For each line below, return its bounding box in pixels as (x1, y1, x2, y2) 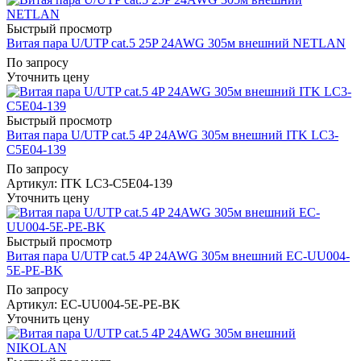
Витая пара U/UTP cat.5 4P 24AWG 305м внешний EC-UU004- (6, 248, 350, 263)
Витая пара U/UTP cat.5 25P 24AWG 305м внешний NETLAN (6, 35, 346, 50)
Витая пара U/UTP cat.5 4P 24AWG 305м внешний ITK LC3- (6, 127, 338, 142)
